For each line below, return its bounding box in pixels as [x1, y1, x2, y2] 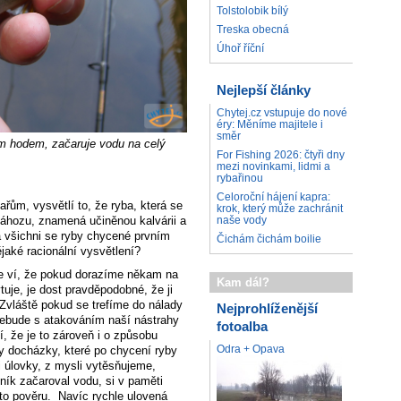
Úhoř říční [217, 42, 264, 55]
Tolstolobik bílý [217, 4, 288, 18]
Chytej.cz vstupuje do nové [217, 107, 347, 120]
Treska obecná [217, 23, 289, 37]
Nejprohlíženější [217, 301, 318, 317]
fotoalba [217, 319, 268, 335]
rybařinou [217, 172, 263, 185]
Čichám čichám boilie [217, 233, 321, 246]
